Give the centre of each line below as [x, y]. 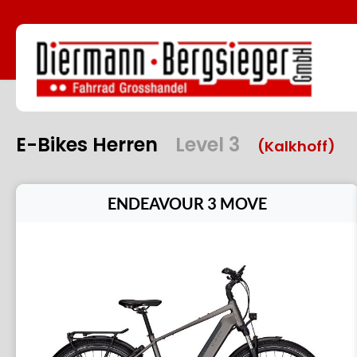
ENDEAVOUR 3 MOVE [188, 203]
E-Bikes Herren [89, 145]
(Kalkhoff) [296, 146]
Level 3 [208, 145]
